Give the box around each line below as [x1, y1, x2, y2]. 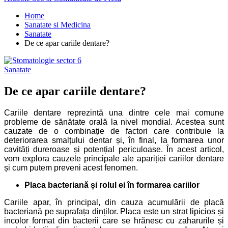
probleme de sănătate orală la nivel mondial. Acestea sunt [4, 117, 224, 126]
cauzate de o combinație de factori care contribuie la [4, 126, 224, 135]
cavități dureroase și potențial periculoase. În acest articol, [4, 145, 224, 154]
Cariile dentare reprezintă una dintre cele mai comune [4, 108, 224, 117]
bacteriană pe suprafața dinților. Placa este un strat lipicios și [4, 207, 224, 216]
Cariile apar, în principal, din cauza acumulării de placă [4, 197, 224, 207]
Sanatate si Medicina [24, 20, 91, 29]
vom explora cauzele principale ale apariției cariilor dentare [4, 154, 224, 163]
